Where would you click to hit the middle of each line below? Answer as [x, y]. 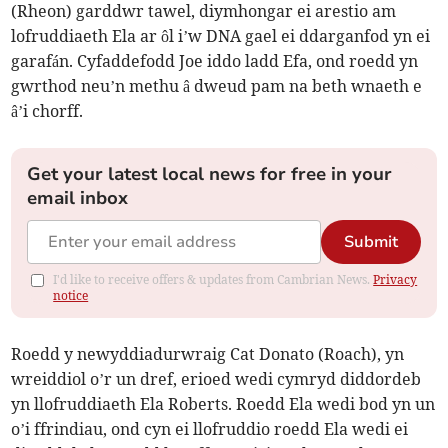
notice [71, 296]
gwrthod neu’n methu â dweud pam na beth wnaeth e [217, 86]
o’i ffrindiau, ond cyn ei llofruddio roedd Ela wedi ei [210, 429]
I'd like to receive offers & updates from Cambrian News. [213, 280]
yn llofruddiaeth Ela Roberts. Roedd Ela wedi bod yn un [223, 404]
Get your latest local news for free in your [210, 174]
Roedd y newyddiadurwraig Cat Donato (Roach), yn [208, 354]
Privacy [395, 280]
